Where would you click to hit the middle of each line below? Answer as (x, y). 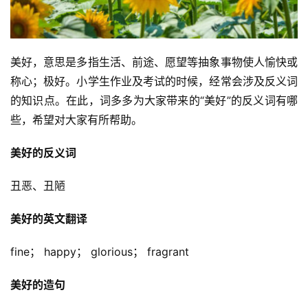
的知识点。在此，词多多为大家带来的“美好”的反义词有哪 (154, 100)
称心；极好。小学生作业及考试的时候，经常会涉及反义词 (154, 81)
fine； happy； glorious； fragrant (100, 251)
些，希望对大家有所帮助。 (76, 119)
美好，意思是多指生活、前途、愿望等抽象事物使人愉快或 (154, 62)
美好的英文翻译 (49, 218)
